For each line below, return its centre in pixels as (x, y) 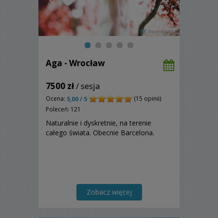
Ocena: (56, 99)
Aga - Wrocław (75, 63)
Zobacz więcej (109, 192)
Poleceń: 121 (63, 109)
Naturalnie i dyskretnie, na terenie (99, 123)
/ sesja (87, 86)
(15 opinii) (147, 99)
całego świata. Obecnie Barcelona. (100, 132)
